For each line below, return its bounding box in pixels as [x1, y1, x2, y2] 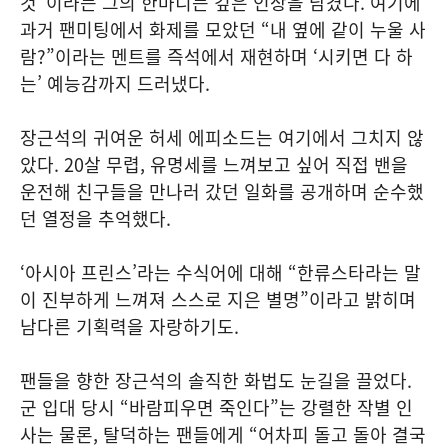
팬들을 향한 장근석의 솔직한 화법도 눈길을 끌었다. [20, 366, 412, 394]
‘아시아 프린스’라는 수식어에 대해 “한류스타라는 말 [20, 258, 421, 286]
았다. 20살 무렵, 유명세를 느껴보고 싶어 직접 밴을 [20, 150, 408, 178]
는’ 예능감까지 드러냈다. [20, 69, 210, 97]
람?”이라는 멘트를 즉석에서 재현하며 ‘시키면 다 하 [20, 42, 413, 70]
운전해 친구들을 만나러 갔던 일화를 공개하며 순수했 [20, 177, 424, 205]
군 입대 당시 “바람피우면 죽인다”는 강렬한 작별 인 [20, 393, 413, 421]
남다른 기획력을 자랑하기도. [20, 312, 239, 340]
